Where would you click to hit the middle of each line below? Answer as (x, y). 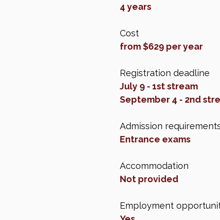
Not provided (149, 179)
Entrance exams (155, 139)
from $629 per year (161, 47)
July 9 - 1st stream (159, 86)
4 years (136, 7)
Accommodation (154, 166)
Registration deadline (165, 73)
